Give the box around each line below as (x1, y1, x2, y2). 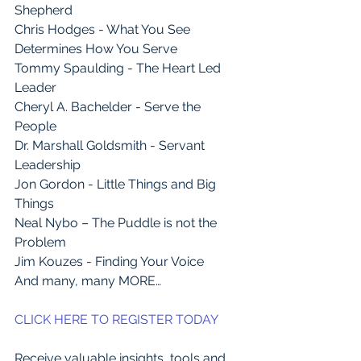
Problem (15, 234, 66, 250)
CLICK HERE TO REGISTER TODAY (15, 312, 218, 327)
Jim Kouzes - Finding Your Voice (15, 254, 204, 269)
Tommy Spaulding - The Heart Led (15, 60, 224, 76)
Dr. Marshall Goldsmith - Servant (15, 138, 208, 153)
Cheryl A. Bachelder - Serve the (15, 99, 204, 114)
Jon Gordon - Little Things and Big (15, 176, 219, 192)
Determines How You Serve (15, 41, 177, 56)
